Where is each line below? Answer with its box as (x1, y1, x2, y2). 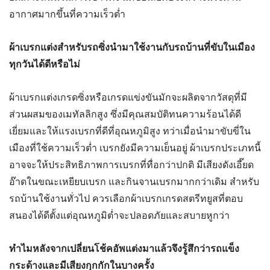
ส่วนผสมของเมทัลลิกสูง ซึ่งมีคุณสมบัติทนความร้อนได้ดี (9, 108, 241, 121)
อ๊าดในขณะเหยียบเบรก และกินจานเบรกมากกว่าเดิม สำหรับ (9, 176, 259, 188)
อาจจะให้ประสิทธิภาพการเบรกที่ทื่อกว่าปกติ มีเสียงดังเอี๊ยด (9, 159, 254, 171)
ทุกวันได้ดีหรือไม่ (9, 58, 80, 71)
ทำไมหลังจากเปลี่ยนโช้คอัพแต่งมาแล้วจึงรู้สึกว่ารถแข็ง (9, 243, 239, 255)
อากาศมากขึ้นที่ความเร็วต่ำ (9, 8, 125, 20)
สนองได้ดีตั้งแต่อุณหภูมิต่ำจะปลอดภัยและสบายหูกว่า (9, 210, 230, 222)
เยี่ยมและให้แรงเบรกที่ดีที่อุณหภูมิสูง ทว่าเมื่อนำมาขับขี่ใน (9, 125, 251, 137)
